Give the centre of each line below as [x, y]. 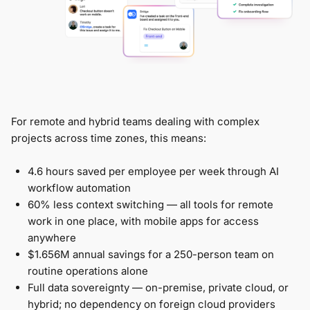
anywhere [52, 238]
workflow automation [79, 188]
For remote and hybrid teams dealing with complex [135, 122]
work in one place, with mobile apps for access [143, 221]
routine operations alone [88, 271]
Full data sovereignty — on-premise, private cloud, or [158, 288]
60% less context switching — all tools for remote [151, 205]
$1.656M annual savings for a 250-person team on [151, 255]
